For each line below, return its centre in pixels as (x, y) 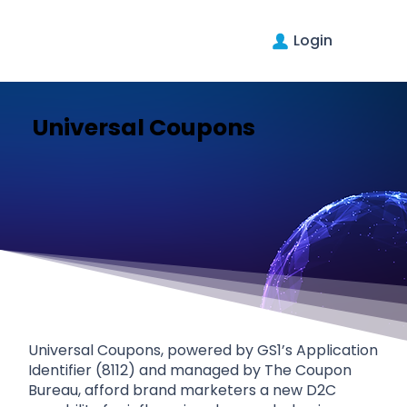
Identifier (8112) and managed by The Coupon (190, 370)
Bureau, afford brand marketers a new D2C (183, 390)
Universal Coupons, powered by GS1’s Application (203, 350)
